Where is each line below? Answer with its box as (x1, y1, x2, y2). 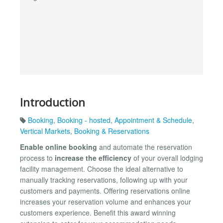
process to (20, 153, 55, 163)
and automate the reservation (97, 142, 192, 152)
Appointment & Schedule (114, 115, 192, 125)
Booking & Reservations (74, 126, 149, 136)
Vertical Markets (20, 126, 70, 136)
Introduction (20, 94, 85, 110)
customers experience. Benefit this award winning (20, 208, 176, 218)
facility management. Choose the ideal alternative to (20, 164, 183, 174)
